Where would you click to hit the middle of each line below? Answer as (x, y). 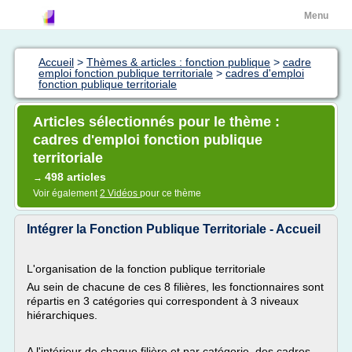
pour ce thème (170, 193)
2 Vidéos (120, 193)
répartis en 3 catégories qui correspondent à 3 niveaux (163, 301)
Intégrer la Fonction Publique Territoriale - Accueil (174, 229)
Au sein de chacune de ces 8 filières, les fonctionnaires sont (175, 287)
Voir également (66, 193)
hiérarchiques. (62, 315)
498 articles (75, 177)
